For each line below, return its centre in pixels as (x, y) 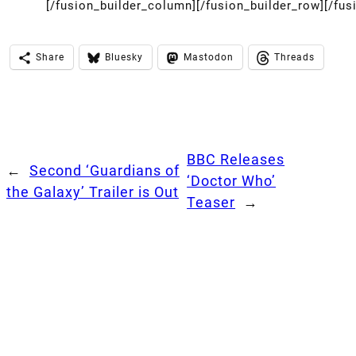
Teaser (211, 203)
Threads (294, 58)
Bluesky (124, 58)
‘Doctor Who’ (232, 181)
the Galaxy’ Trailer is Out (93, 192)
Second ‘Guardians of (104, 170)
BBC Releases (236, 160)
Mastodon (209, 58)
